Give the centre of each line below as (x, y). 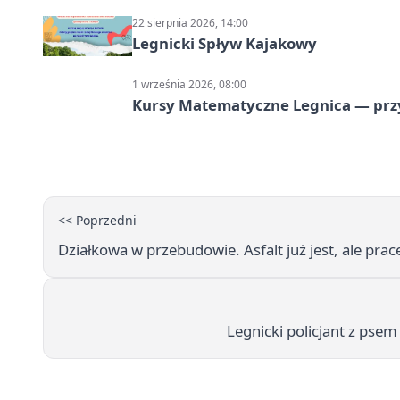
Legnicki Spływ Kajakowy (225, 43)
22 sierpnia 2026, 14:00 (190, 22)
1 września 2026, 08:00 (189, 84)
